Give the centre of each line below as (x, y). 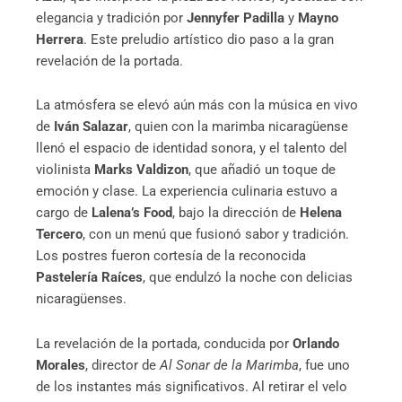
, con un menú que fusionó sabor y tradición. (216, 235)
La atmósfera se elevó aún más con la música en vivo (197, 105)
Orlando (316, 343)
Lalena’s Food (132, 213)
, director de (122, 365)
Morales (61, 365)
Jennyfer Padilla (236, 17)
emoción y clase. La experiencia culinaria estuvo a (187, 192)
